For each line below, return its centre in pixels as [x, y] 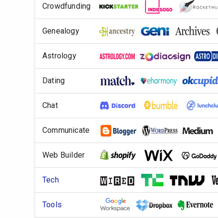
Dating [54, 81]
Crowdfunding [67, 6]
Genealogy [61, 31]
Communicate [66, 130]
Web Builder [64, 155]
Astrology [59, 56]
